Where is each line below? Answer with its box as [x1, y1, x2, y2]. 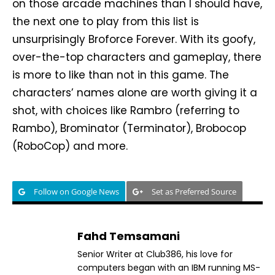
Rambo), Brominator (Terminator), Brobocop [12, 120, 246, 136]
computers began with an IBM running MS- [77, 261, 260, 274]
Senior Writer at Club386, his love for [77, 247, 233, 260]
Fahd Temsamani [77, 228, 180, 244]
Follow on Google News [34, 185, 119, 197]
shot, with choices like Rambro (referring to [12, 103, 239, 118]
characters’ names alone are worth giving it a [12, 85, 257, 100]
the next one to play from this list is [12, 14, 199, 29]
